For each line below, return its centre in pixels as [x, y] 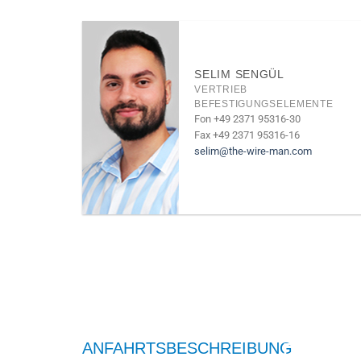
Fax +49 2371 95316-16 [247, 135]
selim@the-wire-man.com [253, 151]
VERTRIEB [221, 89]
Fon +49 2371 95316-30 [248, 119]
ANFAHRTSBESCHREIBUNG [187, 348]
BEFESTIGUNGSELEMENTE [264, 104]
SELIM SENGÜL [239, 74]
